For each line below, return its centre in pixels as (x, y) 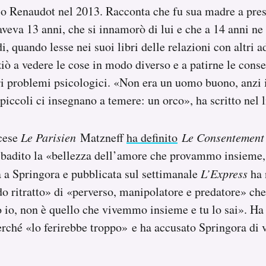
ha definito (152, 137)
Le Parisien (50, 137)
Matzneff (103, 137)
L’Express (224, 173)
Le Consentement (223, 137)
